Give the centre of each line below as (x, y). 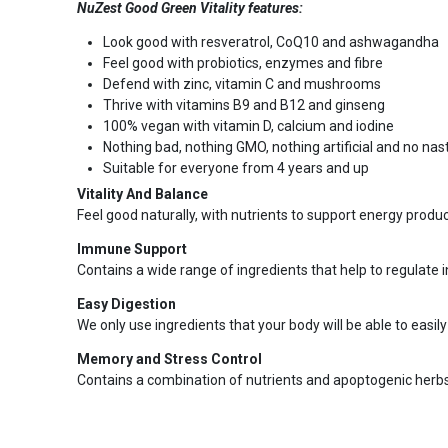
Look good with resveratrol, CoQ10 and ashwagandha (270, 42)
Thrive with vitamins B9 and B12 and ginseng (243, 105)
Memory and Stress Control (169, 359)
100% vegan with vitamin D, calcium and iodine (248, 126)
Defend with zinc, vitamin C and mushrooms (241, 84)
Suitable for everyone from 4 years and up (235, 168)
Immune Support (131, 249)
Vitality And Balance (142, 194)
